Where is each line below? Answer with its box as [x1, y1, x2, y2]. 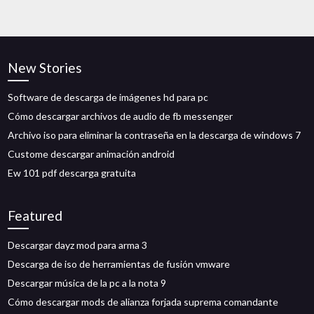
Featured [8, 207, 63, 224]
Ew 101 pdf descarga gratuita [8, 167, 137, 179]
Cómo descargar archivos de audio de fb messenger [8, 110, 233, 122]
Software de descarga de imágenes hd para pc [8, 91, 209, 103]
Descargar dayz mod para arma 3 [8, 239, 148, 251]
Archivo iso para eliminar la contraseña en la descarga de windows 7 [8, 129, 301, 141]
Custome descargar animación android [8, 148, 175, 160]
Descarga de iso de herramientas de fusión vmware [8, 258, 231, 270]
